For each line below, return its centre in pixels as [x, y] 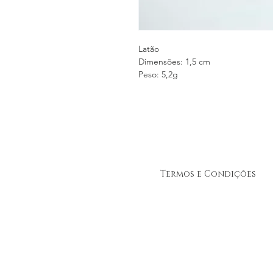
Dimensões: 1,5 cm [174, 61]
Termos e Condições [208, 174]
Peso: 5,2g [158, 74]
